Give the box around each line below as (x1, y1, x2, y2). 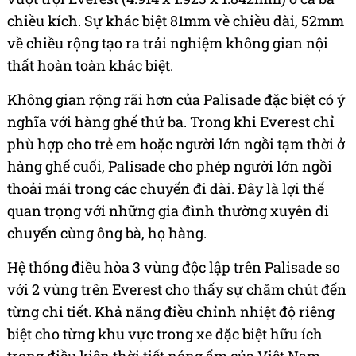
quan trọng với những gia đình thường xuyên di (7, 200, 329, 220)
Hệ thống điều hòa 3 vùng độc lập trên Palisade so (7, 257, 340, 277)
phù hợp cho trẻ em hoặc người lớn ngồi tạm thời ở (7, 133, 345, 153)
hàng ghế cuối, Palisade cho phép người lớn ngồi (7, 156, 332, 176)
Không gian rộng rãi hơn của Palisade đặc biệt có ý (7, 89, 345, 109)
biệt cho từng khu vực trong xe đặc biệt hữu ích (7, 323, 323, 343)
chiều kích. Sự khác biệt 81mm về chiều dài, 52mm (7, 10, 344, 30)
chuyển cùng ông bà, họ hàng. (7, 222, 207, 242)
